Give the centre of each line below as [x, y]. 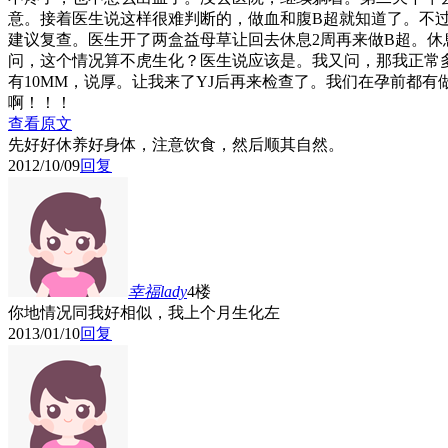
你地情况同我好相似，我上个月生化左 [144, 313]
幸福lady [157, 292]
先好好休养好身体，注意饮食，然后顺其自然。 [176, 145]
